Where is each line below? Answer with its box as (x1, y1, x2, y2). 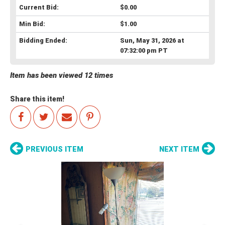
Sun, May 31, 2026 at (120, 36, 184, 44)
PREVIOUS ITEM (26, 145, 83, 154)
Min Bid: (19, 20, 45, 28)
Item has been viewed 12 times (10, 70, 113, 80)
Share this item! (10, 94, 64, 103)
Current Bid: (19, 3, 59, 11)
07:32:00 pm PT (120, 46, 168, 54)
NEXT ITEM (159, 145, 199, 154)
